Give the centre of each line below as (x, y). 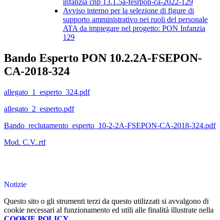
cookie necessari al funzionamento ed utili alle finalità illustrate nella (109, 210)
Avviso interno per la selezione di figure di (128, 11)
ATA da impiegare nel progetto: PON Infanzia (134, 28)
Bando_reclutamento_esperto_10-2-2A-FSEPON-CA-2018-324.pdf (110, 126)
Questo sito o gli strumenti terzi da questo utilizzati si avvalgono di (106, 201)
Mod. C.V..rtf (25, 142)
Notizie (15, 185)
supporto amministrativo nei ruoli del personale (135, 20)
